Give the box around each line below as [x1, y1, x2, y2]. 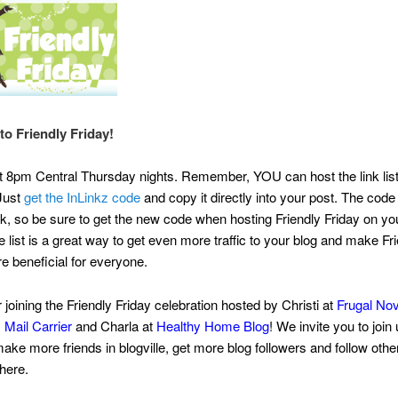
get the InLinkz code [23, 187, 140, 207]
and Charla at [71, 315, 156, 335]
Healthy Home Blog [155, 315, 269, 335]
